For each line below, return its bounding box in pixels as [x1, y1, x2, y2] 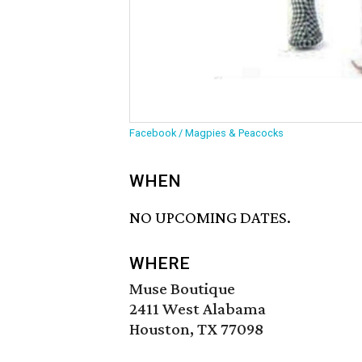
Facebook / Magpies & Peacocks [129, 127, 284, 139]
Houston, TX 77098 [129, 319, 263, 339]
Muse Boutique [129, 279, 235, 299]
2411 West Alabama [129, 299, 266, 319]
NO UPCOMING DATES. [129, 208, 291, 228]
